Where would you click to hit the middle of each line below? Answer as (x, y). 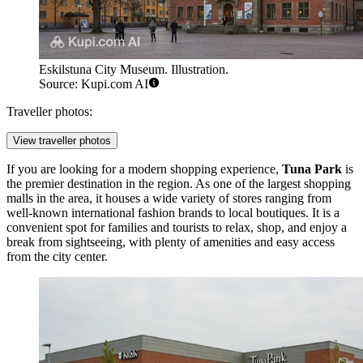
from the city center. (57, 257)
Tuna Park (312, 169)
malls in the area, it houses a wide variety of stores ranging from (169, 199)
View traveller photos (62, 141)
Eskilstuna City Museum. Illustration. (134, 70)
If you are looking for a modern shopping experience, (144, 169)
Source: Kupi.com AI (94, 84)
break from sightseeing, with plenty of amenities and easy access (171, 242)
